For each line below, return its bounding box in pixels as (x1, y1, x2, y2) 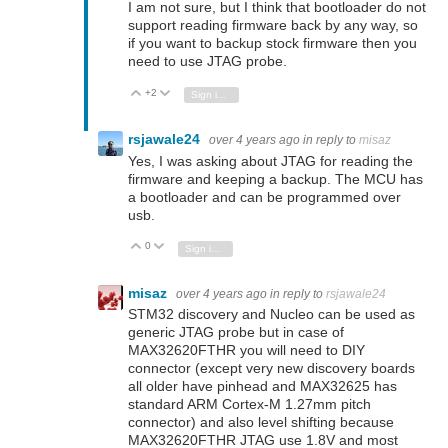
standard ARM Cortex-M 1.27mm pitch (128, 395, 371, 412)
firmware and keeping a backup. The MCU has (128, 170, 423, 187)
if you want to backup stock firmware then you (128, 35, 417, 52)
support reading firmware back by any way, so (128, 17, 418, 34)
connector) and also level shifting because (128, 413, 394, 430)
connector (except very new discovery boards (128, 359, 415, 376)
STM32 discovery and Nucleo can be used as (128, 305, 415, 322)
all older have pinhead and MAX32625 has (128, 377, 397, 394)
